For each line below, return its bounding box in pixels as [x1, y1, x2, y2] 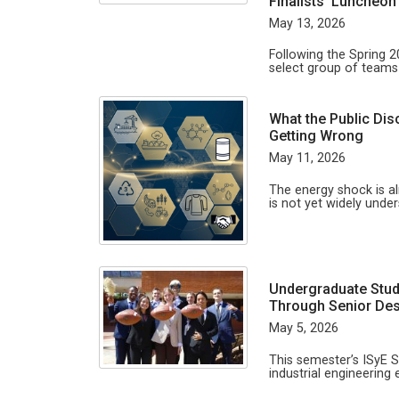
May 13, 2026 [269, 15, 346, 31]
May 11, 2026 [269, 151, 346, 167]
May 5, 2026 [269, 321, 338, 337]
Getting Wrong [269, 127, 363, 145]
